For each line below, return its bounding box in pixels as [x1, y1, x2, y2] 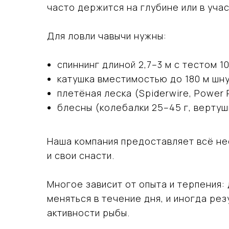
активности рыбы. [47, 207, 130, 219]
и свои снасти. [47, 149, 114, 162]
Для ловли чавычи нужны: [47, 30, 167, 42]
